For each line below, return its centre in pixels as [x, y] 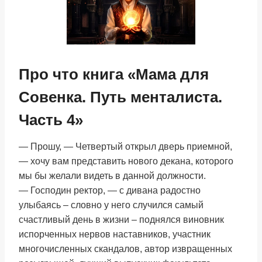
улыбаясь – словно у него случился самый [111, 205]
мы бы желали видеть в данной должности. [112, 176]
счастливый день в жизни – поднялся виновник [121, 220]
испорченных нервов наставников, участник [115, 234]
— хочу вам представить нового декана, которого [126, 161]
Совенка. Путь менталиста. [120, 97]
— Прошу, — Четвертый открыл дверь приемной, [125, 146]
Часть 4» [51, 120]
